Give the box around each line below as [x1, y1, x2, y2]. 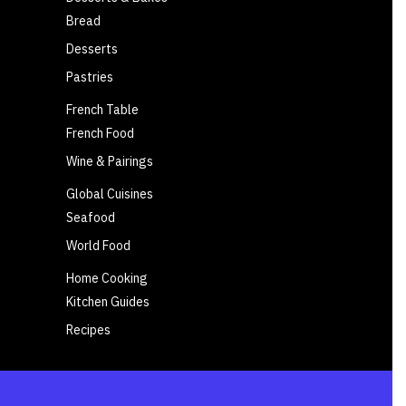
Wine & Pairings [66, 153, 153, 170]
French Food [66, 125, 134, 142]
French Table [66, 101, 139, 119]
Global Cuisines [66, 186, 153, 203]
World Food [66, 237, 130, 255]
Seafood [66, 209, 115, 227]
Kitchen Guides [66, 294, 150, 311]
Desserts [66, 41, 118, 58]
